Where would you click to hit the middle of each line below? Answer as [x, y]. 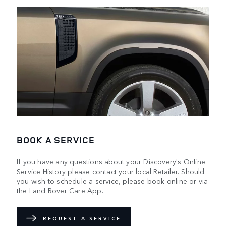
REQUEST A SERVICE [82, 219]
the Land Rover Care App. [60, 190]
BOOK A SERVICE [56, 140]
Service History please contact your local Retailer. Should [111, 171]
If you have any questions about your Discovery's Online [111, 161]
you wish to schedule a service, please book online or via [112, 180]
